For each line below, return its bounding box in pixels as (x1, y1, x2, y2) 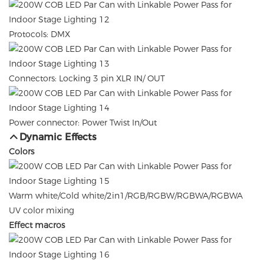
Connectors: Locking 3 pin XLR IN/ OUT (9, 73, 165, 84)
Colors (9, 146, 34, 157)
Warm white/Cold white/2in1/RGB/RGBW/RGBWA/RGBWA (9, 190, 243, 202)
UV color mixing (9, 205, 74, 216)
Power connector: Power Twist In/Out (9, 117, 157, 128)
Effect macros (9, 220, 65, 231)
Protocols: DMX (9, 29, 70, 40)
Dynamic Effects (19, 131, 97, 143)
